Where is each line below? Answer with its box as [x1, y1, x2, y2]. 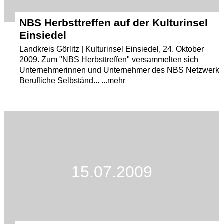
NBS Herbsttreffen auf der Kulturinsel [19, 16, 208, 28]
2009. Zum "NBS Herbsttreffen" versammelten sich [19, 55, 199, 64]
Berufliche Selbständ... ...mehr [19, 76, 126, 85]
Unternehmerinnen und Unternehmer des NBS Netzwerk [19, 65, 220, 74]
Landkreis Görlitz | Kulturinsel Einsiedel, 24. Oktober [19, 44, 204, 53]
